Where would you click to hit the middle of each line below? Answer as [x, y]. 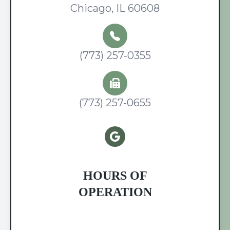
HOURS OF [115, 176]
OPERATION [115, 192]
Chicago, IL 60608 [115, 8]
